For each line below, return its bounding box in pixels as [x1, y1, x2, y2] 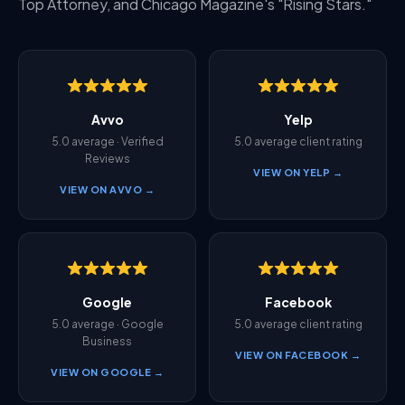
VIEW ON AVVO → [60, 184, 155, 195]
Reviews [84, 152, 130, 165]
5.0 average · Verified [51, 135, 164, 148]
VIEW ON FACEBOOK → [235, 349, 361, 361]
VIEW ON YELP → [253, 166, 343, 178]
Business [82, 334, 132, 348]
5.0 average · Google [51, 317, 164, 331]
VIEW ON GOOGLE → [51, 366, 164, 378]
